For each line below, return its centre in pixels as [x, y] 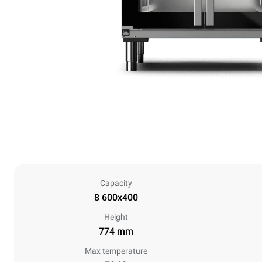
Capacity [116, 183]
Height [116, 217]
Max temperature [116, 251]
